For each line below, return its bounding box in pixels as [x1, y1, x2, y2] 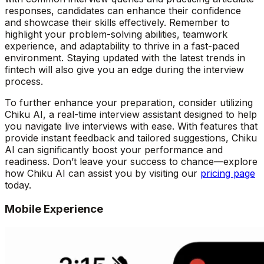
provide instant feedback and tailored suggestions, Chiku [5, 132, 257, 144]
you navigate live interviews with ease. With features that [5, 120, 258, 133]
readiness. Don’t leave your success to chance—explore [5, 156, 258, 168]
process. [5, 75, 43, 88]
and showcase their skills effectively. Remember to [5, 16, 230, 29]
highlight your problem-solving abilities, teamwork [5, 28, 227, 41]
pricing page [200, 167, 255, 180]
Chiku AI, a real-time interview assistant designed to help [5, 108, 257, 121]
